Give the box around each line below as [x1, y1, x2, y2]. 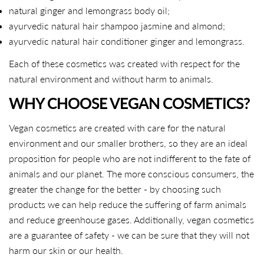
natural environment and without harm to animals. [9, 72, 213, 84]
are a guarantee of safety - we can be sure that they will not [9, 229, 249, 240]
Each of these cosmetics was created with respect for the [9, 57, 240, 69]
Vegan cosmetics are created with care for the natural [9, 121, 226, 133]
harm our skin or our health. [9, 244, 123, 256]
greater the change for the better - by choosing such [9, 183, 221, 194]
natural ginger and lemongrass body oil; [9, 4, 170, 16]
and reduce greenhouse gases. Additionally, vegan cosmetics [9, 213, 254, 225]
